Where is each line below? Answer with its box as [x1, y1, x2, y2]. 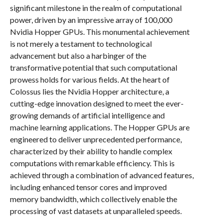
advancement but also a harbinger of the [9, 51, 146, 60]
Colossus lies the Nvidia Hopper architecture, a [9, 87, 169, 96]
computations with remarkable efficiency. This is [9, 158, 175, 168]
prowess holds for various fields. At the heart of [9, 75, 170, 84]
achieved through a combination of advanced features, [9, 170, 194, 180]
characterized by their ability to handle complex [9, 146, 172, 156]
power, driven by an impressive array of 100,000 [9, 15, 172, 24]
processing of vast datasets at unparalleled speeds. [9, 206, 182, 216]
